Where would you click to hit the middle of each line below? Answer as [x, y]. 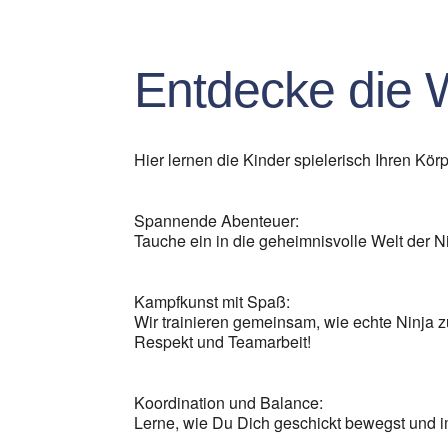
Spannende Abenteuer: [217, 220]
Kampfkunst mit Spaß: [212, 301]
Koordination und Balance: [229, 402]
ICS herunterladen [234, 17]
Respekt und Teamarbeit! [223, 341]
